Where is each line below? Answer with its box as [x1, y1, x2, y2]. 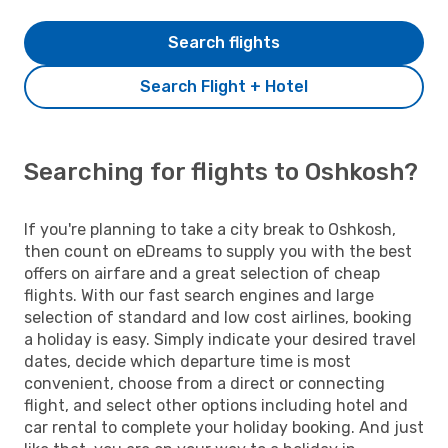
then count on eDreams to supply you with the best [24, 241, 412, 261]
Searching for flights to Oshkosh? [24, 157, 418, 186]
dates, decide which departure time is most [24, 351, 351, 371]
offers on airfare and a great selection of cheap [24, 263, 380, 283]
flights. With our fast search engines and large [24, 285, 374, 305]
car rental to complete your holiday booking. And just [24, 417, 424, 437]
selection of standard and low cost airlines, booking [24, 307, 412, 327]
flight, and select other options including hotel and [24, 395, 408, 415]
